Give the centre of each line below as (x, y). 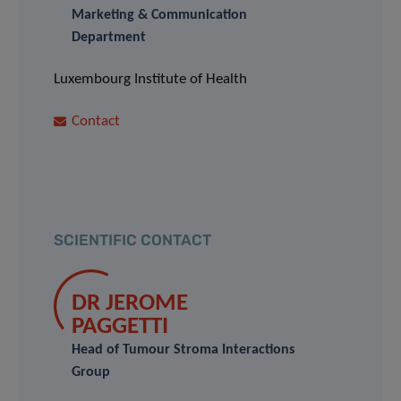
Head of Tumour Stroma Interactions (183, 350)
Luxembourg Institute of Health (150, 79)
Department (109, 37)
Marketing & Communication (159, 15)
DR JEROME (130, 303)
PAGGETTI (120, 327)
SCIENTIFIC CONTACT (132, 239)
